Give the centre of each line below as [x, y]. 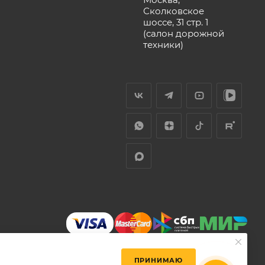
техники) [164, 44]
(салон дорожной [184, 33]
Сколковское [174, 11]
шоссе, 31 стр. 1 [176, 22]
